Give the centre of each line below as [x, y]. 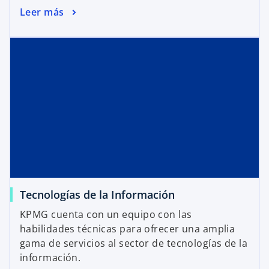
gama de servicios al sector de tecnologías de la [134, 243]
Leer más [42, 12]
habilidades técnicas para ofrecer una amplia [128, 229]
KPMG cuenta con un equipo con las [106, 215]
